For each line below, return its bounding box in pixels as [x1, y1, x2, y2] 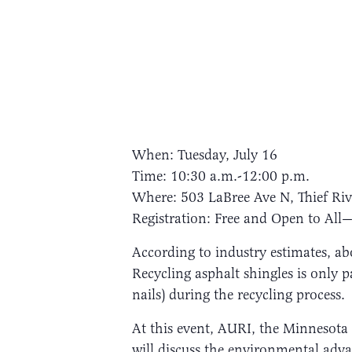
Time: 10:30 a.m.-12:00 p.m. [132, 167, 310, 185]
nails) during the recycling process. [132, 285, 345, 303]
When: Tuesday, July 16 [132, 145, 277, 163]
